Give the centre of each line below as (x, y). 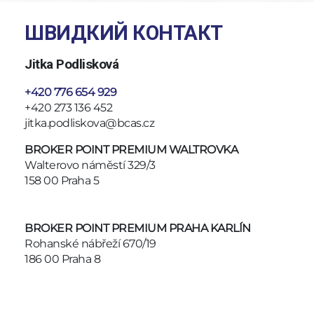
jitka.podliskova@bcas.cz (89, 123)
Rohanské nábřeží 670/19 (90, 244)
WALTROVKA (202, 150)
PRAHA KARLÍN (210, 228)
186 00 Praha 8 (62, 259)
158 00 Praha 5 (62, 181)
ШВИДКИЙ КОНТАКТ (124, 33)
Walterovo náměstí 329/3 (90, 165)
